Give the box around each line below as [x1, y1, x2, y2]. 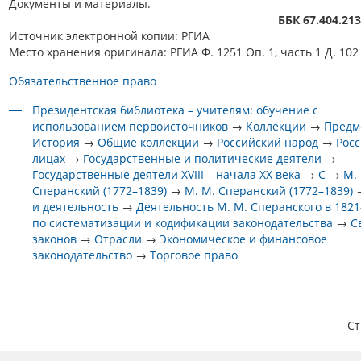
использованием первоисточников [32, 118, 229, 134]
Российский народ [217, 135, 319, 150]
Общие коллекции [98, 135, 200, 150]
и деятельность [32, 199, 119, 214]
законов [32, 231, 77, 247]
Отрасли [94, 231, 143, 247]
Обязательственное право [9, 73, 156, 89]
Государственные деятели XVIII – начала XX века [32, 167, 301, 182]
